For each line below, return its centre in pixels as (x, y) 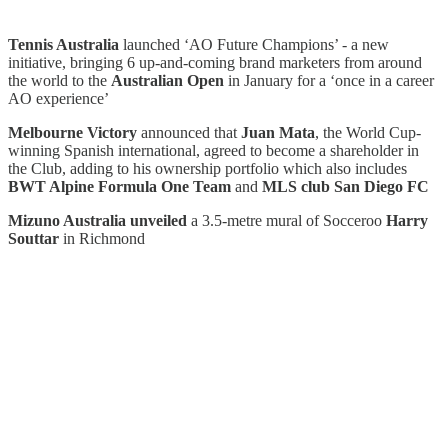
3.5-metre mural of (262, 220)
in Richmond (104, 238)
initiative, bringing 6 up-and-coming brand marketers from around (215, 62)
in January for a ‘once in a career (331, 80)
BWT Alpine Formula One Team (119, 186)
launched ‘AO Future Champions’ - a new (254, 44)
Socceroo (352, 220)
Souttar (35, 238)
